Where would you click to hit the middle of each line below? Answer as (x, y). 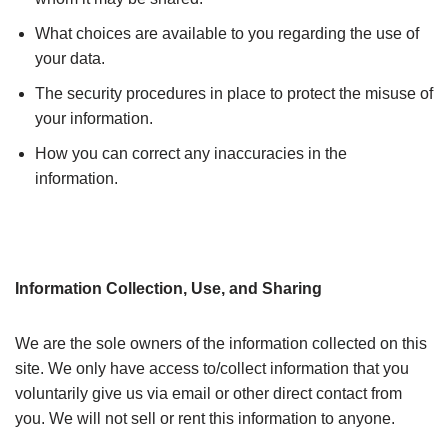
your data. (70, 58)
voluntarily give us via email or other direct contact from (208, 393)
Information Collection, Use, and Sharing (168, 288)
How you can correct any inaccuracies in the (191, 153)
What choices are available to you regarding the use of (227, 33)
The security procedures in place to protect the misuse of (234, 93)
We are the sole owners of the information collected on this (221, 343)
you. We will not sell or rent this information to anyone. (205, 418)
